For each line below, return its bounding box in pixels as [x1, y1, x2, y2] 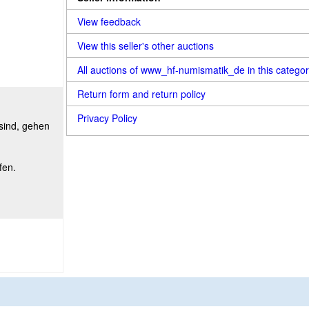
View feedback [77, 14, 141, 28]
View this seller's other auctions [77, 39, 214, 52]
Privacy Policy [77, 111, 137, 125]
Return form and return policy [77, 87, 206, 101]
